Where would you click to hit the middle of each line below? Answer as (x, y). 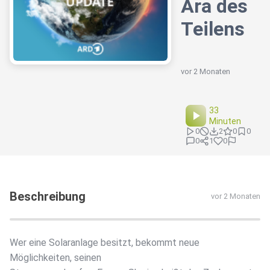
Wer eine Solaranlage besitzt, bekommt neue (105, 243)
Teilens (213, 29)
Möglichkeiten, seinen (55, 258)
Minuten (225, 121)
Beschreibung (48, 197)
